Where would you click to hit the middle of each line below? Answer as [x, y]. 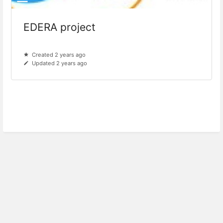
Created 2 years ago [59, 55]
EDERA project [59, 27]
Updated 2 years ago [60, 63]
